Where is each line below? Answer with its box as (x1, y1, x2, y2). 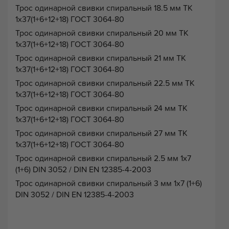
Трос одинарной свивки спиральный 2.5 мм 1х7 (15, 152, 191, 164)
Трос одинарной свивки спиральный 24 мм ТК (15, 102, 188, 114)
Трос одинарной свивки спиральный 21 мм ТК (15, 52, 186, 64)
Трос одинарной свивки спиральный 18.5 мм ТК (15, 2, 193, 14)
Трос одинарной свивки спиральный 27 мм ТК (15, 127, 188, 139)
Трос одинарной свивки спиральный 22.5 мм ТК (15, 77, 195, 89)
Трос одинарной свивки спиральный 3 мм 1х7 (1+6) (15, 177, 202, 189)
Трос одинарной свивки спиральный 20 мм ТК (15, 27, 189, 39)
